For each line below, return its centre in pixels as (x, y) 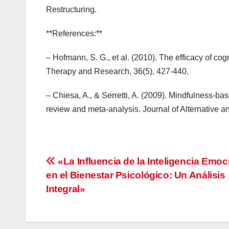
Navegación (92, 165)
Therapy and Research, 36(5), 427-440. (117, 72)
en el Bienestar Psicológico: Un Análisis (136, 175)
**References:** (74, 34)
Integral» (66, 189)
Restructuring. (71, 10)
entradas (79, 207)
